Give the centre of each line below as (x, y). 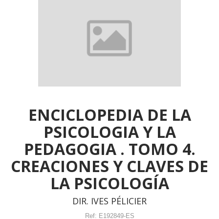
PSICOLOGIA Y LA (109, 131)
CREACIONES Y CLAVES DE (109, 166)
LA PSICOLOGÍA (109, 183)
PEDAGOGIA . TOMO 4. (109, 149)
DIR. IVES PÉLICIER (109, 201)
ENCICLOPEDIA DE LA (109, 114)
